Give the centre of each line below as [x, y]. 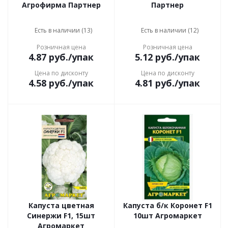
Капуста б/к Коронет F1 [167, 205]
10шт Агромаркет [167, 216]
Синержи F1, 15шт [61, 216]
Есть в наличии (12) [169, 30]
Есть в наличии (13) [63, 30]
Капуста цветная [61, 205]
